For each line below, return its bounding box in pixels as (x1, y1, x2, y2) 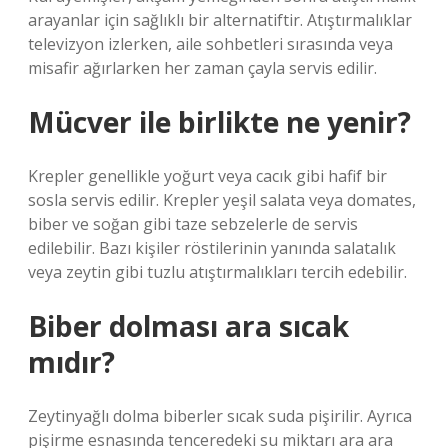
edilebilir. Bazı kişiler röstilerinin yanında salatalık (28, 237, 396, 259)
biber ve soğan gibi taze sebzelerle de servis (28, 213, 358, 235)
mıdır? (28, 343, 115, 381)
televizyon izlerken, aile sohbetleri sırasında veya (28, 33, 393, 55)
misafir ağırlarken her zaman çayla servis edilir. (28, 57, 377, 79)
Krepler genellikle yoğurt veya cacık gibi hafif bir (28, 165, 387, 187)
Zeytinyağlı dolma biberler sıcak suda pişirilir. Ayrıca (28, 405, 412, 427)
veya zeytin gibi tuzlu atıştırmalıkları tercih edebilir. (28, 261, 407, 283)
